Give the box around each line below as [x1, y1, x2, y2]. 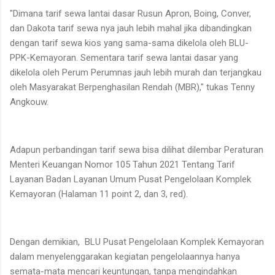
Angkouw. [10, 96, 51, 107]
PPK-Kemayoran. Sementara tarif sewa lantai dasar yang [10, 52, 238, 63]
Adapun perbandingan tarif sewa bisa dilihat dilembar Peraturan [10, 144, 263, 155]
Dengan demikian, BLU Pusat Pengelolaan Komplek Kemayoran [10, 236, 264, 247]
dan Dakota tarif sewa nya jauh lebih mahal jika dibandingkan [10, 22, 252, 34]
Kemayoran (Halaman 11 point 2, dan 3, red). [10, 188, 190, 199]
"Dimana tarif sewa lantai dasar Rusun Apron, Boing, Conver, [10, 7, 251, 19]
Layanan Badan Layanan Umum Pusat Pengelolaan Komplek [10, 173, 251, 185]
